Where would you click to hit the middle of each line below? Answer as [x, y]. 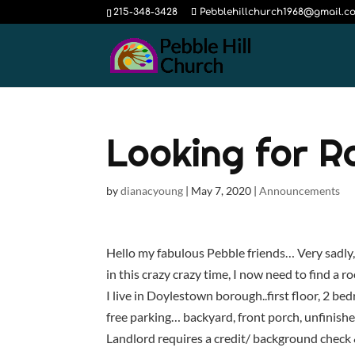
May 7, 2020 [221, 191]
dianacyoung [152, 191]
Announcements [300, 191]
